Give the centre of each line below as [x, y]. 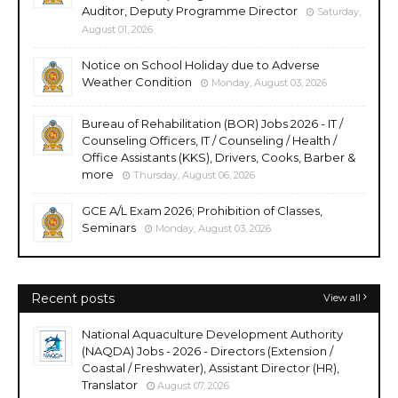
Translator [110, 384]
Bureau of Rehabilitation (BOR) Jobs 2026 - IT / [212, 123]
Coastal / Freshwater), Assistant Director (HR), [211, 367]
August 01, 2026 [117, 29]
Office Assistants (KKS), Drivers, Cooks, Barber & [219, 157]
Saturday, [339, 11]
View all [342, 297]
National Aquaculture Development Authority [212, 334]
